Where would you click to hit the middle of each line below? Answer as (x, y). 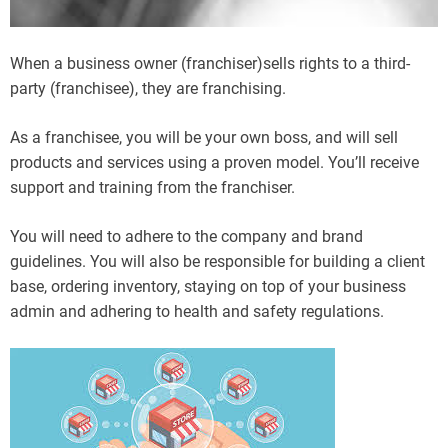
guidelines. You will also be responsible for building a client (217, 261)
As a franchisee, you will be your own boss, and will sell (204, 137)
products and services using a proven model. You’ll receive (214, 162)
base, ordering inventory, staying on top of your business (208, 286)
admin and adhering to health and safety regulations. (197, 311)
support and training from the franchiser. (152, 187)
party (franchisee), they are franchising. (148, 88)
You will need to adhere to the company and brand (186, 236)
